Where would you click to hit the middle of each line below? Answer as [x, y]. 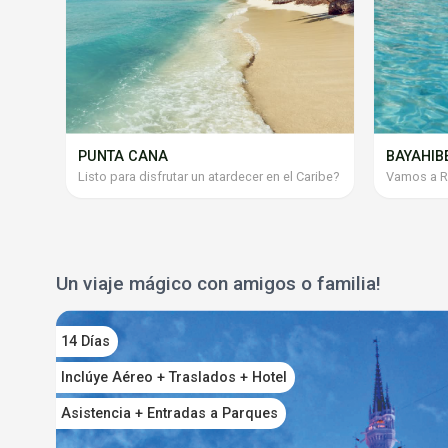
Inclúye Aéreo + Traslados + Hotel [174, 377]
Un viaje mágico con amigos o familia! [218, 283]
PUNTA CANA [122, 156]
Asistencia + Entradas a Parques [169, 413]
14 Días [85, 341]
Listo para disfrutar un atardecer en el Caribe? [208, 176]
